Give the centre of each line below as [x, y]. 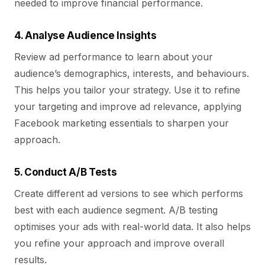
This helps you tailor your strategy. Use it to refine [127, 90]
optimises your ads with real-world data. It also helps [132, 227]
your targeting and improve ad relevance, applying [128, 106]
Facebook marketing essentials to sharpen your [122, 123]
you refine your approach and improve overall [119, 243]
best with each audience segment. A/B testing [116, 210]
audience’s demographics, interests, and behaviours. [132, 73]
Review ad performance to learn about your [114, 57]
